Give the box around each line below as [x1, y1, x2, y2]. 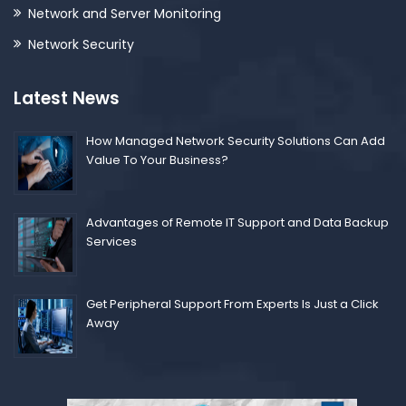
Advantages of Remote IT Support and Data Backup [86, 214, 389, 231]
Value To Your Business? [86, 151, 228, 169]
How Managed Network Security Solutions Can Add [86, 132, 385, 150]
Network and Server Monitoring [28, 5, 221, 23]
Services [86, 233, 137, 250]
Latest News [14, 86, 120, 111]
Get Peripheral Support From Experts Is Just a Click [86, 295, 379, 313]
